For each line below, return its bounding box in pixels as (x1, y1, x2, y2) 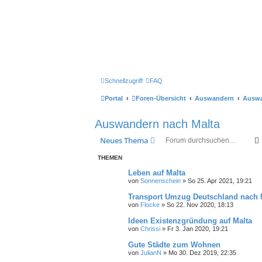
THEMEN (98, 154, 122, 161)
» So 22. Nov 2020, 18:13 (160, 201, 233, 208)
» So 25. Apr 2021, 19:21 (181, 177, 252, 184)
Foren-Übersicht (136, 94, 186, 102)
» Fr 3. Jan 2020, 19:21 (160, 225, 228, 232)
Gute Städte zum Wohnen (128, 240, 220, 249)
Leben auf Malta (128, 168, 185, 177)
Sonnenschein (140, 177, 181, 184)
